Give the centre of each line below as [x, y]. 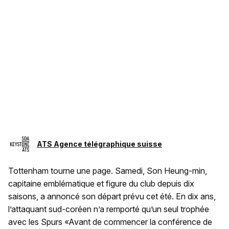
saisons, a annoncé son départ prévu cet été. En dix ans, [112, 196]
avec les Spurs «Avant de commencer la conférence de [110, 222]
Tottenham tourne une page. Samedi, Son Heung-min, [108, 171]
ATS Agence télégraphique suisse [99, 144]
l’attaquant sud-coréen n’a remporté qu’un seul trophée [109, 209]
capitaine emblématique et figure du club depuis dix [101, 184]
